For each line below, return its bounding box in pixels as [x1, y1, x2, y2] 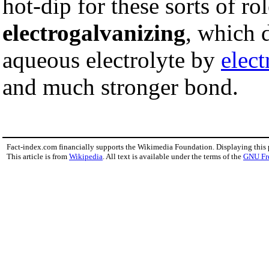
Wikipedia [69, 151, 103, 161]
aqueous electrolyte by [2, 46, 221, 73]
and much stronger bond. [2, 73, 238, 100]
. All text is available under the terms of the [103, 151, 243, 161]
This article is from [7, 151, 69, 161]
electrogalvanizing [2, 19, 186, 46]
